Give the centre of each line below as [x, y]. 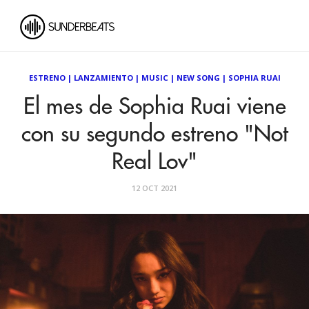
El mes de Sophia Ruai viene [154, 107]
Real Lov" [154, 162]
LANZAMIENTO [103, 78]
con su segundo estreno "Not [154, 134]
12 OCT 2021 [154, 188]
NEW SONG [198, 78]
